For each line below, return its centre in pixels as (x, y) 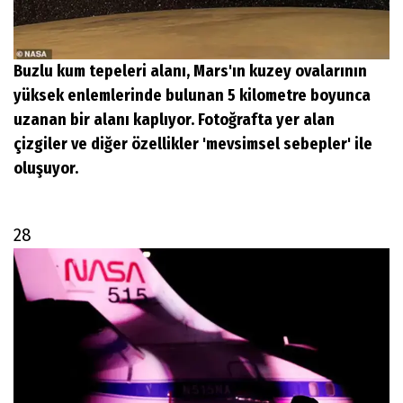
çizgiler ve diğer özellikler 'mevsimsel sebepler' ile (193, 144)
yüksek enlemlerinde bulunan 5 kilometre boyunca (192, 96)
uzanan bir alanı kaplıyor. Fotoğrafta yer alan (174, 120)
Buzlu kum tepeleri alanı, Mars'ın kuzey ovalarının (190, 72)
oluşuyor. (46, 169)
